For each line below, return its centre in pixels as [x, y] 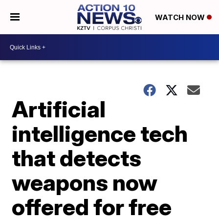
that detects [77, 158]
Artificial [59, 109]
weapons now [85, 182]
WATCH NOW [181, 18]
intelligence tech [100, 133]
